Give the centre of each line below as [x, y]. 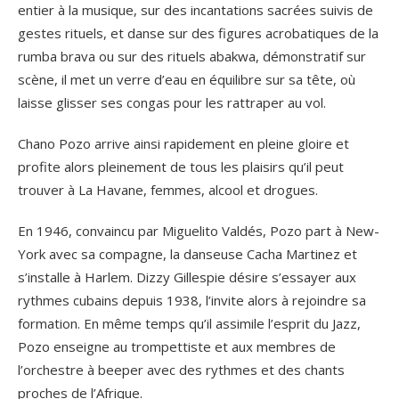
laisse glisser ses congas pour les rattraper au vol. [172, 102]
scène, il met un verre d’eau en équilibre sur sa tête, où [187, 79]
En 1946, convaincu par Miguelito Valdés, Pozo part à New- [199, 230]
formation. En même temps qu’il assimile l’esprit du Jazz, [189, 323]
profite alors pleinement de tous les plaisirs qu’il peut [181, 166]
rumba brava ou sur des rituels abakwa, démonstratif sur [192, 56]
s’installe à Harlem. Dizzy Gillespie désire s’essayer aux [187, 277]
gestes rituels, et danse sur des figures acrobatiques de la [198, 33]
